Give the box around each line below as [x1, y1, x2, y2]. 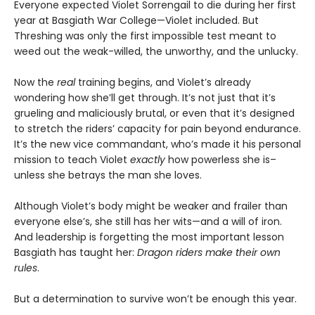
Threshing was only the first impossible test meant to [14, 28, 276, 43]
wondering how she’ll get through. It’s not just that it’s [14, 90, 276, 105]
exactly [130, 152, 165, 167]
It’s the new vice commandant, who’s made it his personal [14, 136, 301, 151]
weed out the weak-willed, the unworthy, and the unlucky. [14, 44, 298, 58]
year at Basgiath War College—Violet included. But [14, 13, 259, 27]
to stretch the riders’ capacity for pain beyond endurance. [14, 121, 301, 136]
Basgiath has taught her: [14, 245, 137, 259]
